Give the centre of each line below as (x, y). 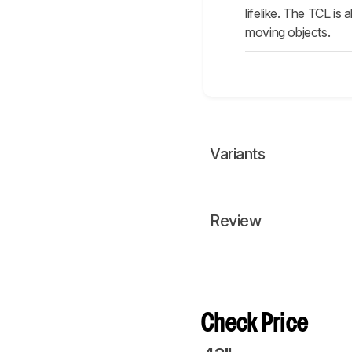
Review (235, 221)
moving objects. (288, 33)
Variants (237, 154)
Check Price (255, 324)
